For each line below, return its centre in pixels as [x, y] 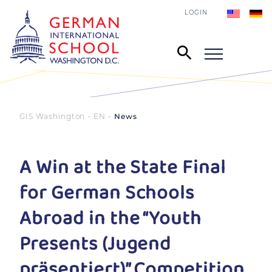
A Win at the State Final [123, 168]
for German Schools [107, 193]
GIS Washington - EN [63, 116]
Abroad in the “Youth [111, 219]
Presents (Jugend [96, 244]
